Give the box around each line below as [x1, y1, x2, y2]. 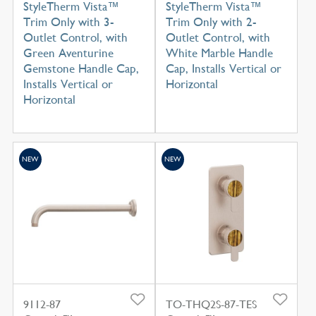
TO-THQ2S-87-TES [165, 298, 257, 312]
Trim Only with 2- [165, 15, 257, 30]
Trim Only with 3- [23, 15, 114, 30]
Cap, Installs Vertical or [165, 61, 281, 76]
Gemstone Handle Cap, [23, 61, 139, 76]
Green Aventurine [23, 46, 114, 61]
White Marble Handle [165, 46, 273, 61]
